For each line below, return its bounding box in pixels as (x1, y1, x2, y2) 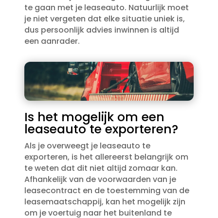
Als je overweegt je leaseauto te (24, 140, 150, 152)
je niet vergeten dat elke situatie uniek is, (24, 13, 185, 24)
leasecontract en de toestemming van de (24, 185, 189, 197)
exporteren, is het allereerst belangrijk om (24, 151, 188, 163)
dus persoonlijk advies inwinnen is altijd (24, 24, 179, 36)
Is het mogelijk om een (24, 109, 164, 126)
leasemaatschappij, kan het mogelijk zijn (24, 196, 185, 208)
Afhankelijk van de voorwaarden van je (24, 174, 176, 185)
